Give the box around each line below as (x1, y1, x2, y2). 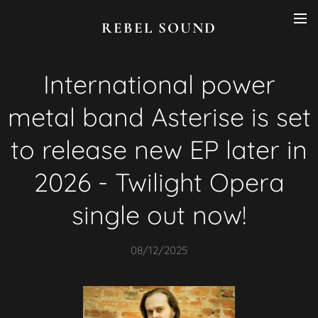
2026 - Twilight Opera (33, 166, 285, 198)
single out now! (72, 199, 246, 231)
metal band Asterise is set (7, 101, 311, 133)
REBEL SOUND (102, 19, 216, 37)
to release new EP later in (11, 133, 307, 165)
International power (43, 68, 275, 100)
